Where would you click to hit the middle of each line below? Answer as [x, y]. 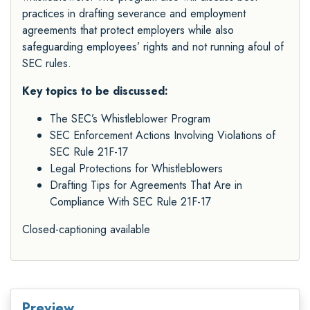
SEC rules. [47, 64]
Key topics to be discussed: [95, 91]
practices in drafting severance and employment [134, 14]
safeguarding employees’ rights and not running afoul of [153, 47]
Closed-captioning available [86, 230]
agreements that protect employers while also [128, 30]
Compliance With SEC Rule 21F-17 [130, 202]
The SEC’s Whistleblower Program [130, 119]
